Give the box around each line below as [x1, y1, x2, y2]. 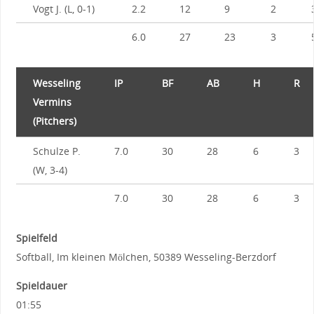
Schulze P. [32, 144, 81, 158]
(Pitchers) [32, 114, 76, 128]
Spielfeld [15, 231, 57, 245]
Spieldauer [15, 279, 67, 293]
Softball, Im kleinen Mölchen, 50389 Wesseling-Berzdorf [15, 250, 276, 264]
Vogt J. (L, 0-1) [32, 1, 95, 15]
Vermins [32, 95, 71, 109]
